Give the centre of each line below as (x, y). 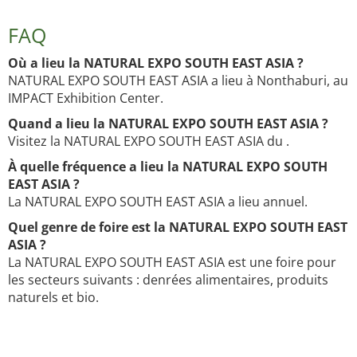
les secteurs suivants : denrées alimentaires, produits (168, 280)
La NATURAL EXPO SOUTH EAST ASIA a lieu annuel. (158, 202)
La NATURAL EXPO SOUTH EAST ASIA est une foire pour (172, 263)
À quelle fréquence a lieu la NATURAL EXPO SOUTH (168, 167)
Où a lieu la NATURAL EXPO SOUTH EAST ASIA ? (156, 63)
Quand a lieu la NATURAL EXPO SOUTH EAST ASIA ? (168, 124)
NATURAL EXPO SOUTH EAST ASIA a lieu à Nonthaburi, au (178, 81)
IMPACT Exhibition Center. (86, 98)
